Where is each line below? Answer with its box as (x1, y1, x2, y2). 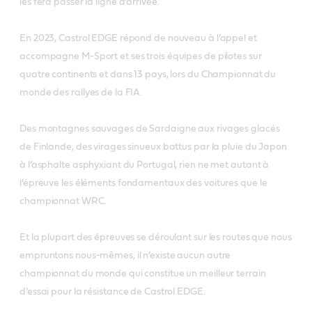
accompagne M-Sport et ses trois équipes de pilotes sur (19, 51, 262, 61)
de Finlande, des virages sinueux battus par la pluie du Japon (19, 141, 287, 152)
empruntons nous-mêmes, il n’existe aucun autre (19, 250, 231, 260)
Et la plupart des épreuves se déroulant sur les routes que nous (19, 232, 292, 242)
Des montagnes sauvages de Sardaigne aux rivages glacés (19, 123, 280, 134)
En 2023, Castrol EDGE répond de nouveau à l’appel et (19, 33, 257, 43)
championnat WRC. (19, 196, 107, 206)
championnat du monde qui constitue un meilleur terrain (19, 268, 266, 279)
